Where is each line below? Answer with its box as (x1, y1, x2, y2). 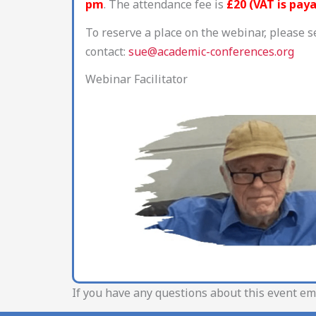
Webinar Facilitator (85, 71, 188, 87)
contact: (85, 43, 128, 59)
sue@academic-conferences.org (128, 43, 294, 59)
